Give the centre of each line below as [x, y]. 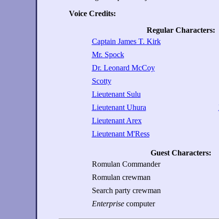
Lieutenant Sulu [116, 94]
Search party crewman [126, 190]
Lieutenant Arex [117, 120]
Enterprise [108, 204]
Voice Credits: [92, 13]
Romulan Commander [126, 164]
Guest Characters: [181, 153]
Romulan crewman [121, 177]
